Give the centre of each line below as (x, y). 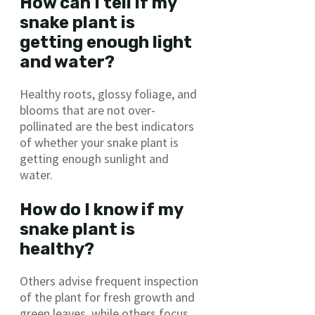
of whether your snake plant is (99, 143)
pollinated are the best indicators (107, 127)
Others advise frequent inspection (109, 281)
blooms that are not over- (88, 110)
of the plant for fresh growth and (107, 297)
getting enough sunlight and (94, 159)
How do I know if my (101, 210)
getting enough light (106, 43)
